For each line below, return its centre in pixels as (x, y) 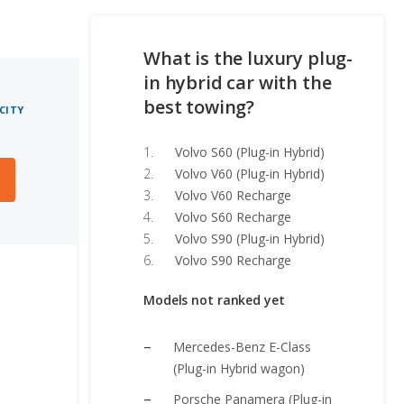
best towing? (199, 107)
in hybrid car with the (238, 83)
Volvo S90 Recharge (233, 260)
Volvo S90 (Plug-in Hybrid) (250, 239)
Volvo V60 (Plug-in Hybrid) (250, 174)
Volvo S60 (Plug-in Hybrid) (250, 152)
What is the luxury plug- (248, 58)
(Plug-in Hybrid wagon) (239, 368)
